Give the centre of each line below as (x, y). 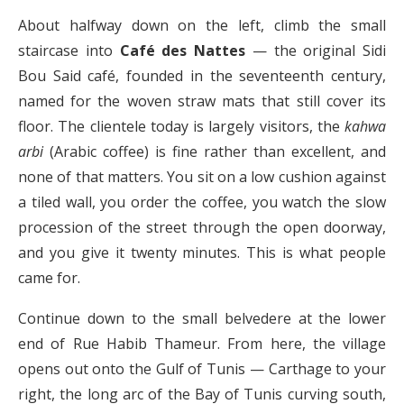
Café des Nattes (182, 51)
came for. (49, 278)
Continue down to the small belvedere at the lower (202, 319)
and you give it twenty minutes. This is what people (202, 253)
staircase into (69, 51)
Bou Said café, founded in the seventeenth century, (202, 76)
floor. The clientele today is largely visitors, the (181, 127)
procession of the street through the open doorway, (202, 228)
